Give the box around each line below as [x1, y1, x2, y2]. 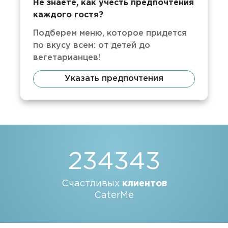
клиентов [122, 180, 167, 188]
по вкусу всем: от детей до [33, 42, 151, 49]
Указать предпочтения [65, 75, 163, 82]
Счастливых [61, 180, 122, 188]
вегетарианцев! [33, 54, 101, 62]
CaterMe [94, 191, 134, 199]
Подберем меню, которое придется [33, 30, 187, 37]
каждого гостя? [33, 11, 104, 19]
